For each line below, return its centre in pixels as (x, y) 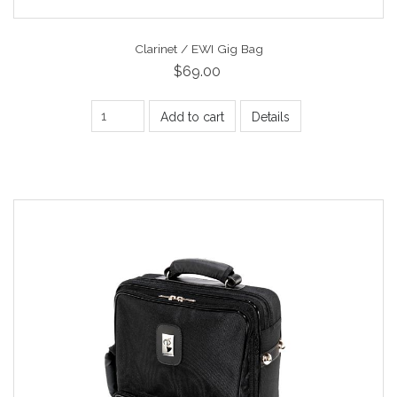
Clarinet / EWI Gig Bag (198, 48)
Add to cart (192, 117)
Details (271, 117)
